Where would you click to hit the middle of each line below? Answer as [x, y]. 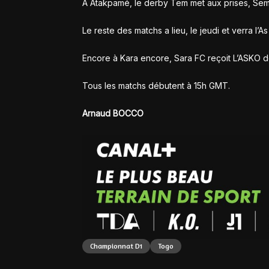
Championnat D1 [116, 246]
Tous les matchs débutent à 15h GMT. [156, 86]
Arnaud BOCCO [113, 113]
